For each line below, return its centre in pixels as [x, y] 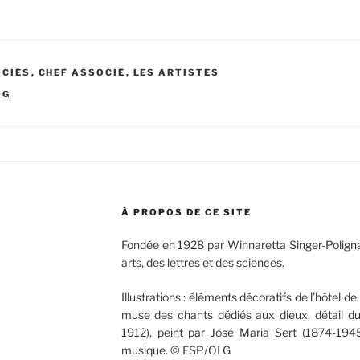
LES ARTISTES [176, 72]
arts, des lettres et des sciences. [202, 262]
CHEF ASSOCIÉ [82, 72]
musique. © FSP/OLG [176, 350]
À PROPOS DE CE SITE [186, 212]
